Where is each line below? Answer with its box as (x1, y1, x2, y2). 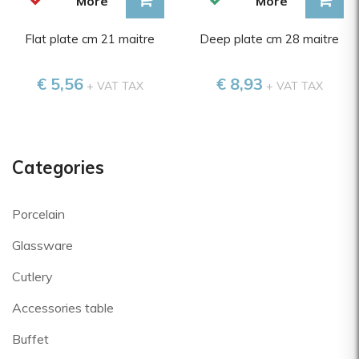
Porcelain (12, 206, 65, 222)
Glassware (12, 237, 73, 253)
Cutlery (12, 268, 53, 284)
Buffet (12, 331, 49, 347)
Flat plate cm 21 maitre (25, 31, 155, 46)
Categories (12, 156, 104, 179)
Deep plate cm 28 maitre (200, 31, 339, 46)
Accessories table (12, 300, 114, 316)
